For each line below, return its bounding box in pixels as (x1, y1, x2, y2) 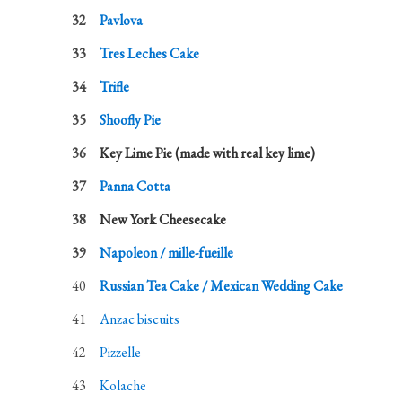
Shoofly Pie (100, 110, 162, 129)
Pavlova (100, 11, 144, 30)
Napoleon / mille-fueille (100, 243, 234, 262)
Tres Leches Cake (100, 44, 200, 63)
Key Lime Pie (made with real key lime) (100, 144, 316, 162)
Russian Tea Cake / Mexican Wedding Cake (100, 276, 344, 295)
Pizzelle (100, 343, 142, 362)
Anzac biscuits (100, 310, 180, 328)
